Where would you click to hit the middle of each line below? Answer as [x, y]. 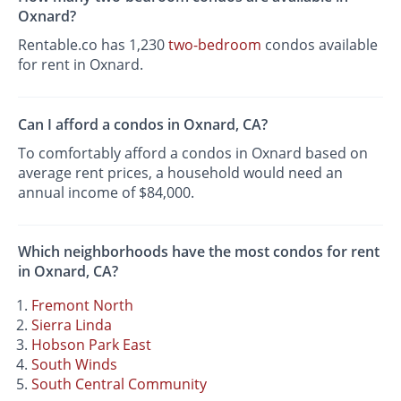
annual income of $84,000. [107, 192]
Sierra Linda [72, 324]
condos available [320, 45]
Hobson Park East [92, 344]
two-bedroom [215, 45]
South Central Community [119, 384]
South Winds [75, 364]
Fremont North [83, 305]
